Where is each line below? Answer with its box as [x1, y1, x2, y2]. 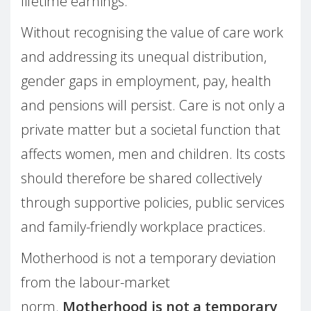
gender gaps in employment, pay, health [21, 71, 271, 90]
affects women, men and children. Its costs [21, 144, 285, 163]
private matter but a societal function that [21, 119, 280, 139]
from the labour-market [21, 272, 170, 292]
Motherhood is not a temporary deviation [21, 248, 276, 267]
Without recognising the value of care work [21, 22, 283, 42]
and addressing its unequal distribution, [21, 47, 267, 66]
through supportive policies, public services [21, 192, 285, 212]
